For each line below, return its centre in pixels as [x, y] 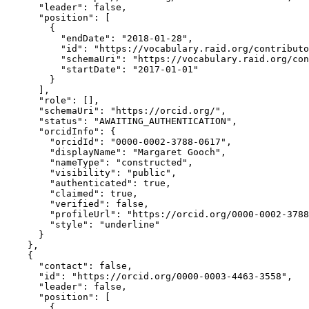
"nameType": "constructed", [99, 162]
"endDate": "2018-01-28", [99, 38]
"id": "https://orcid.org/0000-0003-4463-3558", [149, 276]
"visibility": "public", [91, 172]
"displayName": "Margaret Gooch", [116, 152]
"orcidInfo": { [61, 131]
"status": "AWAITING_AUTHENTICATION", [121, 121]
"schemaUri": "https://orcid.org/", [116, 110]
